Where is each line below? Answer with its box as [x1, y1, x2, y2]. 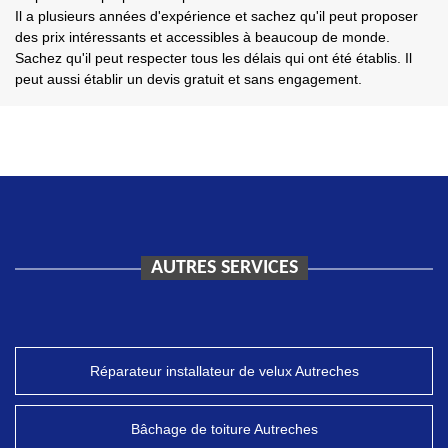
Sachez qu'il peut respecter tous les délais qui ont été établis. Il [15, 50, 412, 66]
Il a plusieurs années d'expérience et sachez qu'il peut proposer [15, 8, 418, 24]
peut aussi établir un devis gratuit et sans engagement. [15, 71, 362, 87]
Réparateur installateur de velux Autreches [89, 363, 359, 379]
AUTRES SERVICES [150, 258, 298, 278]
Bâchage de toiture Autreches [130, 421, 318, 437]
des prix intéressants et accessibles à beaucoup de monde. [15, 29, 390, 45]
